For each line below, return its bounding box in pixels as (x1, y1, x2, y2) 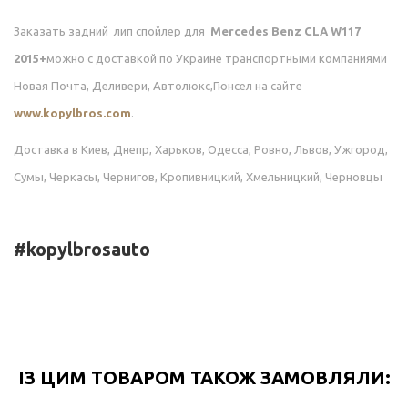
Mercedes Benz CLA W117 (208, 25, 361, 38)
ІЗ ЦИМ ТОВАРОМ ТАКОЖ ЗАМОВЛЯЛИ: (17, 367, 391, 389)
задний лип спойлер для (68, 25, 205, 38)
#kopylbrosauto (14, 239, 150, 260)
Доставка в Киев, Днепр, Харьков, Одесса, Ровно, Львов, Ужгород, (14, 143, 388, 157)
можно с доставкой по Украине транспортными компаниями (46, 52, 387, 66)
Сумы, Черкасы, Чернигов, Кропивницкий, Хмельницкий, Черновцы (14, 170, 382, 184)
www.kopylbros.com (14, 107, 131, 120)
